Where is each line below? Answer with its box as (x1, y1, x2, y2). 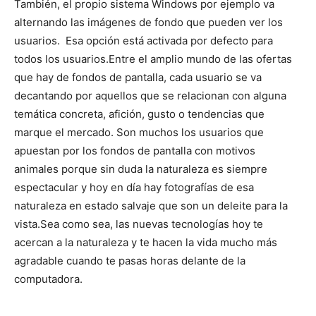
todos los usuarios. (14, 51, 109, 66)
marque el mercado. (14, 125, 116, 139)
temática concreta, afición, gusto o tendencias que (14, 107, 265, 121)
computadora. (14, 272, 83, 286)
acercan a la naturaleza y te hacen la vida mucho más (14, 235, 277, 249)
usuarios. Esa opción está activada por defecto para (14, 33, 273, 47)
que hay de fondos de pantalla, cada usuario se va (14, 70, 262, 84)
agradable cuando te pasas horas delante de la (14, 253, 245, 267)
